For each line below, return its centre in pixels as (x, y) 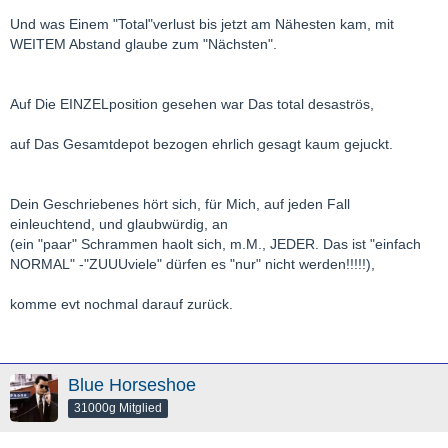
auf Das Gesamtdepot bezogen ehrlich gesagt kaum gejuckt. (201, 143)
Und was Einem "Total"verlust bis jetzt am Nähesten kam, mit (202, 23)
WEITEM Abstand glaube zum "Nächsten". (143, 43)
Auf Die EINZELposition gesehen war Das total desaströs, (192, 103)
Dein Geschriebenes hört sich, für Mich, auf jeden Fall (180, 203)
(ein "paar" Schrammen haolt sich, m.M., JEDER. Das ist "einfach (215, 243)
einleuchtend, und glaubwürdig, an (119, 223)
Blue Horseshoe (132, 384)
